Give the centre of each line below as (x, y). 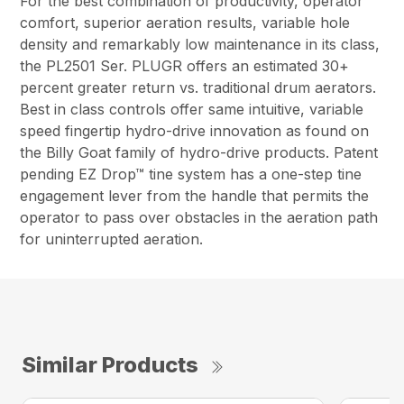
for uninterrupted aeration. (112, 239)
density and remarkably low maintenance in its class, (200, 44)
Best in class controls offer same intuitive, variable (192, 109)
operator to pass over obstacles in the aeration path (199, 217)
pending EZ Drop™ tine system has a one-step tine (191, 174)
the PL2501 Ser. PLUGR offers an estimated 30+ (185, 65)
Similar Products (110, 364)
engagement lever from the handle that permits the (195, 195)
